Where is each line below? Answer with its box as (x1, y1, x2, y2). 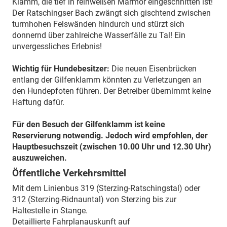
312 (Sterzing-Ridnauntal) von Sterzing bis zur (12, 194, 176, 204)
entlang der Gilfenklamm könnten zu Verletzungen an (12, 74, 202, 85)
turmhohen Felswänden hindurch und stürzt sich (12, 19, 184, 29)
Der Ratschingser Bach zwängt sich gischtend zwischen (12, 8, 211, 18)
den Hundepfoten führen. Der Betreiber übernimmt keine (12, 86, 211, 96)
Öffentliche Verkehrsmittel (12, 167, 126, 179)
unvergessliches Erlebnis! (12, 41, 102, 51)
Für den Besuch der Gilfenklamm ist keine (12, 119, 165, 129)
